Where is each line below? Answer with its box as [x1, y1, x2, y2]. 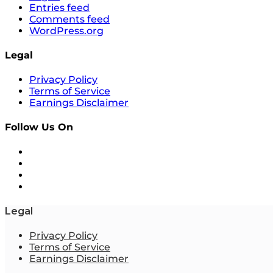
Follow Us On [5, 121, 73, 133]
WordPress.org [29, 24, 104, 37]
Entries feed [29, 1, 90, 13]
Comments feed [29, 13, 110, 25]
